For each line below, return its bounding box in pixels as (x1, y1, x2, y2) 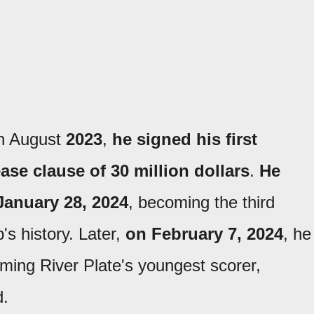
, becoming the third (128, 193, 275, 212)
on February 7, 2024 (125, 224, 283, 243)
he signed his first (112, 130, 257, 149)
